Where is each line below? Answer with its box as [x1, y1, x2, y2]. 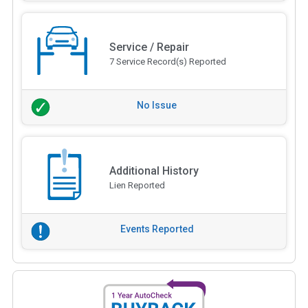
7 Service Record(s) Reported [109, 56, 226, 67]
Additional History [109, 164, 199, 178]
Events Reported [120, 223, 194, 235]
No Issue [137, 99, 177, 111]
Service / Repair [109, 40, 189, 54]
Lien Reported [109, 180, 165, 191]
